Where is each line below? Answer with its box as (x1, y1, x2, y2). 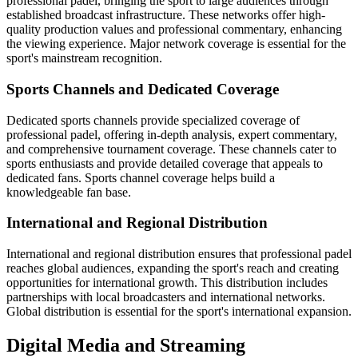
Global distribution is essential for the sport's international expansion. (6, 304, 352, 318)
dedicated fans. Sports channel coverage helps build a (6, 170, 275, 185)
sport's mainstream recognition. (6, 51, 162, 66)
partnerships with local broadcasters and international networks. (6, 290, 325, 304)
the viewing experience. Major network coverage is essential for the (6, 37, 346, 51)
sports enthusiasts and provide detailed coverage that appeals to (6, 156, 323, 170)
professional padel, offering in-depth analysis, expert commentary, (6, 127, 337, 141)
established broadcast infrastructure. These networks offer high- (6, 8, 325, 22)
